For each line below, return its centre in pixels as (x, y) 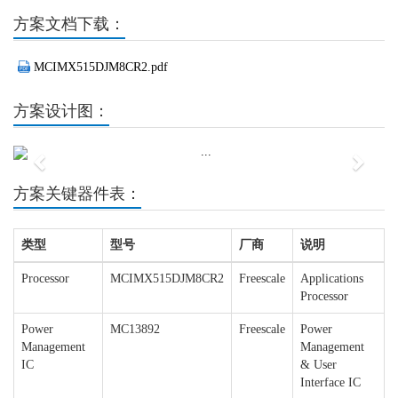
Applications (332, 279)
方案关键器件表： (77, 194)
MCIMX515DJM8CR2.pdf (101, 68)
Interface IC (330, 383)
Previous (72, 158)
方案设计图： (61, 111)
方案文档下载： (69, 24)
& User (318, 365)
